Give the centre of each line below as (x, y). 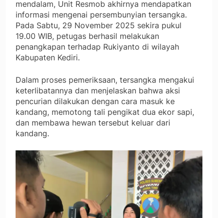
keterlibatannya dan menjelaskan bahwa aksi (98, 91)
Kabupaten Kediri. (48, 58)
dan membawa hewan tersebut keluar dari (93, 123)
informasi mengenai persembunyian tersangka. (101, 15)
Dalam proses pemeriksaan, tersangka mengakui (105, 80)
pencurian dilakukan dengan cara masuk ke (95, 101)
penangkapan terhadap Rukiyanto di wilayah (97, 47)
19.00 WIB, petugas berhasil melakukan (87, 36)
